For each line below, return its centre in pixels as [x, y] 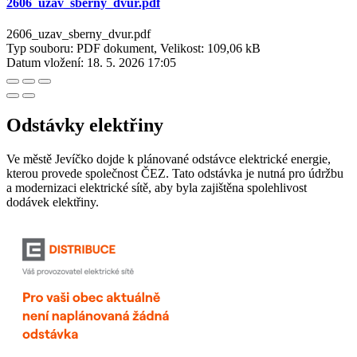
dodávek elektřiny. [53, 202]
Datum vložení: [45, 63]
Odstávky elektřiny [87, 126]
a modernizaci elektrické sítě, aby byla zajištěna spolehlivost [157, 188]
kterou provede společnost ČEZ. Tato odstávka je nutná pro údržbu [175, 174]
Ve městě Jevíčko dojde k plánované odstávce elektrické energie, [169, 159]
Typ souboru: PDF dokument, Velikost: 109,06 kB [133, 49]
